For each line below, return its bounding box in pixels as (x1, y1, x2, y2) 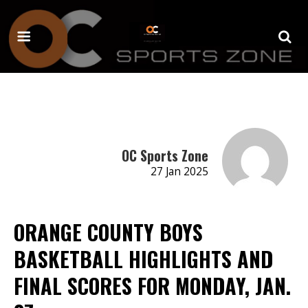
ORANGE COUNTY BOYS (14, 216, 203, 247)
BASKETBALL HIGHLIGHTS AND (14, 243, 273, 274)
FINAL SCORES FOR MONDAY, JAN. (14, 269, 291, 301)
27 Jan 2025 (150, 164, 208, 179)
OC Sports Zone (121, 144, 208, 166)
